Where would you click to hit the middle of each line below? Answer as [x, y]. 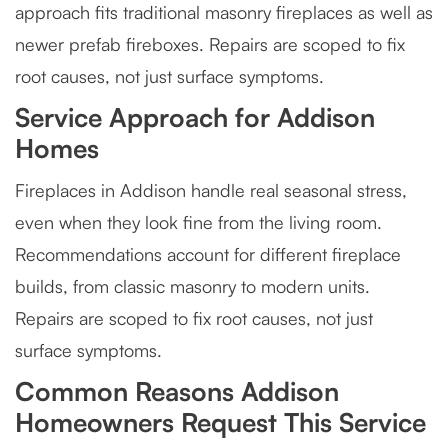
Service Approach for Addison [195, 117]
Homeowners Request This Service [220, 422]
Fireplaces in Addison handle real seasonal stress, [211, 190]
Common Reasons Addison [177, 391]
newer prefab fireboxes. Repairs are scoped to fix [210, 44]
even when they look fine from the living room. [198, 222]
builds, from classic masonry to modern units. [192, 286]
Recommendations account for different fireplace [208, 254]
